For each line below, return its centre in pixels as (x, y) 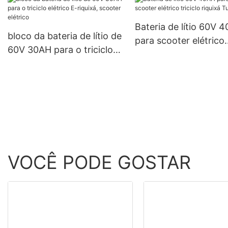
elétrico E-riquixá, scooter (63, 63)
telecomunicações (174, 18)
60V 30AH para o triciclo (60, 49)
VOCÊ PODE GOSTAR (99, 162)
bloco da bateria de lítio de (65, 36)
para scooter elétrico (179, 40)
